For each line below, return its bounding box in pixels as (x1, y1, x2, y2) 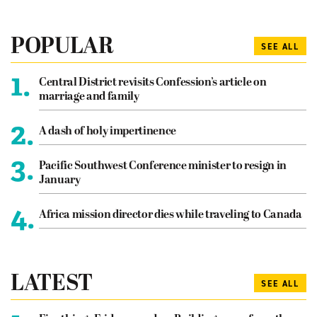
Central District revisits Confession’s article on (39, 76, 267, 89)
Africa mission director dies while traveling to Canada (39, 208, 302, 221)
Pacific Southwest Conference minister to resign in (39, 159, 287, 173)
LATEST (11, 271, 93, 297)
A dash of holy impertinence (39, 125, 176, 138)
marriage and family (39, 90, 139, 103)
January (39, 173, 81, 187)
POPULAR (11, 34, 114, 60)
